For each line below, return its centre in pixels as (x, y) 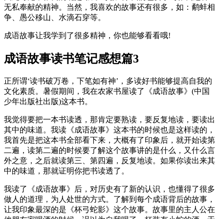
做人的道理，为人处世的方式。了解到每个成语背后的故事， (109, 199)
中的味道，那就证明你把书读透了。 (66, 171)
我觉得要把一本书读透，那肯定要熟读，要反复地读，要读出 (109, 120)
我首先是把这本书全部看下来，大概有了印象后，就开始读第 (109, 140)
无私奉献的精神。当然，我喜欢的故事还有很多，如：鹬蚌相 (109, 7)
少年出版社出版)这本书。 (48, 102)
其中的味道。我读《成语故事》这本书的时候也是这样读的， (109, 130)
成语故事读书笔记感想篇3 (71, 59)
